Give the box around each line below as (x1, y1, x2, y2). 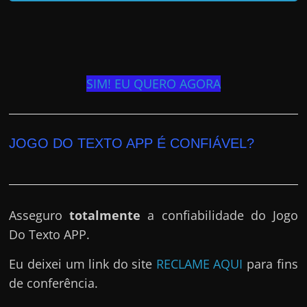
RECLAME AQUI (156, 256, 243, 273)
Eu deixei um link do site (9, 256, 156, 273)
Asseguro (9, 207, 70, 224)
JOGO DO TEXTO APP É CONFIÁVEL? (9, 136, 255, 151)
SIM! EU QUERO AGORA (86, 75, 221, 93)
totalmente (69, 207, 141, 224)
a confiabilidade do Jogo (140, 207, 298, 224)
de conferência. (9, 275, 99, 292)
